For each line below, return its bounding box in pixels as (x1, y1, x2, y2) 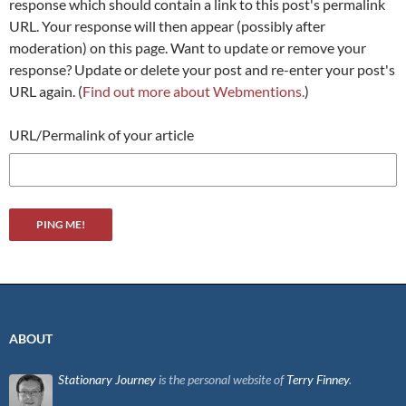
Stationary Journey (58, 372, 156, 388)
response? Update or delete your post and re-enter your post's (9, 61, 395, 79)
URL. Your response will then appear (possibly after (9, 17, 325, 35)
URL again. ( (9, 82, 82, 101)
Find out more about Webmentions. (82, 82, 304, 101)
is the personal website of (156, 372, 286, 388)
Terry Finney (286, 372, 349, 388)
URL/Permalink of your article (9, 126, 194, 144)
